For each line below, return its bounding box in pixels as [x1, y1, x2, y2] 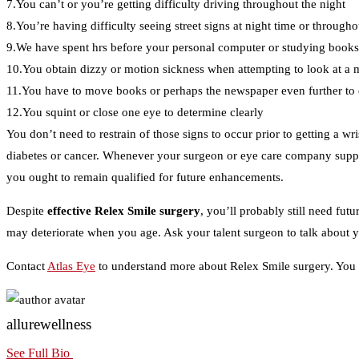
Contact [6, 260, 47, 273]
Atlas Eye [47, 260, 95, 273]
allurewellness [6, 316, 91, 333]
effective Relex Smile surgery [47, 204, 200, 218]
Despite [6, 204, 47, 218]
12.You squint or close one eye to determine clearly [6, 106, 264, 119]
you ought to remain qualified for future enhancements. [6, 171, 284, 184]
